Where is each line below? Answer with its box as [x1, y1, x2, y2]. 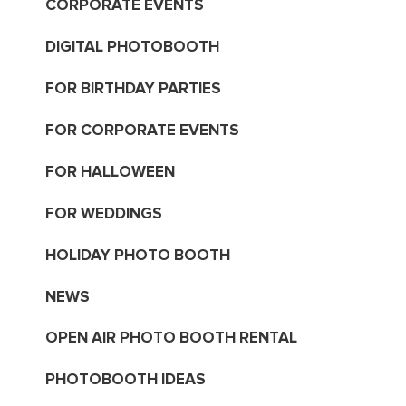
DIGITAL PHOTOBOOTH [44, 37, 219, 57]
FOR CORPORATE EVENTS [44, 120, 239, 140]
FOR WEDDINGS [44, 203, 162, 223]
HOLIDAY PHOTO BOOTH [44, 245, 230, 265]
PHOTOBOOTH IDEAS [44, 370, 206, 390]
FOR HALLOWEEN [44, 161, 175, 181]
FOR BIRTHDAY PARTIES [44, 79, 221, 98]
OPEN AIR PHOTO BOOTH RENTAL [44, 328, 297, 348]
